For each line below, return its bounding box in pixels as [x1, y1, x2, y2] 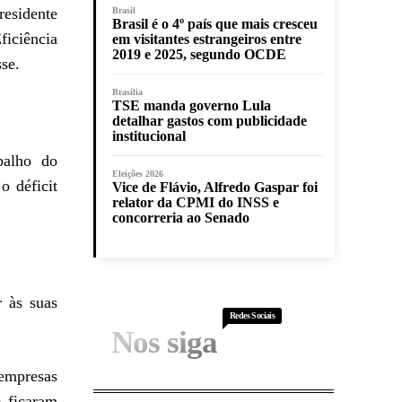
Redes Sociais [230, 310, 275, 321]
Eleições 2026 [112, 169, 163, 179]
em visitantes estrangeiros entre [112, 31, 301, 48]
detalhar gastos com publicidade [112, 113, 307, 129]
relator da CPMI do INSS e [112, 195, 279, 211]
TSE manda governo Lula [112, 98, 271, 114]
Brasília [112, 87, 143, 98]
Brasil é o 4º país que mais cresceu [112, 16, 318, 32]
